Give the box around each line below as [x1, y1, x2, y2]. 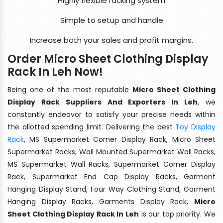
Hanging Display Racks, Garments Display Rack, [7, 196, 194, 207]
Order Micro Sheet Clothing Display [7, 51, 208, 67]
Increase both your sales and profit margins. [30, 34, 193, 45]
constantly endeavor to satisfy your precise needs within [7, 109, 216, 119]
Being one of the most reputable [7, 84, 132, 95]
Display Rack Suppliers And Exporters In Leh [7, 97, 198, 107]
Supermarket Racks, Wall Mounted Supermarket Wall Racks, [7, 146, 216, 157]
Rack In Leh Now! [7, 64, 103, 80]
